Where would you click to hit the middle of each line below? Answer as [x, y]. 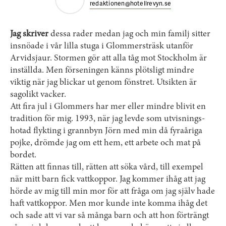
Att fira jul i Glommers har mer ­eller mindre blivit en [108, 107]
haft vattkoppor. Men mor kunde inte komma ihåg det [109, 204]
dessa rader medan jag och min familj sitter [129, 34]
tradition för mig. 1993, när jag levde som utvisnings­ [107, 119]
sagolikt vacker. [38, 95]
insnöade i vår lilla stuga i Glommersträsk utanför [102, 46]
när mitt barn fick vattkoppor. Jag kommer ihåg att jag [108, 180]
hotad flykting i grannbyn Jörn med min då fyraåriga [106, 131]
